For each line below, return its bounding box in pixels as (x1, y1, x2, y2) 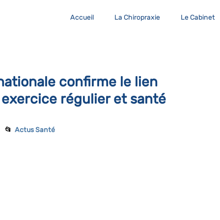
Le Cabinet (181, 13, 215, 22)
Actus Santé (15, 126, 55, 134)
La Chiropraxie (114, 13, 160, 22)
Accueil (70, 13, 94, 22)
